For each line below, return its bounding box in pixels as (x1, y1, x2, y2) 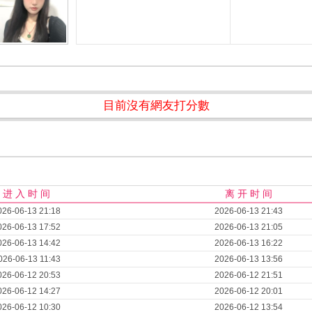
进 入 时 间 (3, 188, 50, 199)
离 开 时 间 (224, 188, 272, 199)
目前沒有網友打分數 (102, 99, 210, 112)
